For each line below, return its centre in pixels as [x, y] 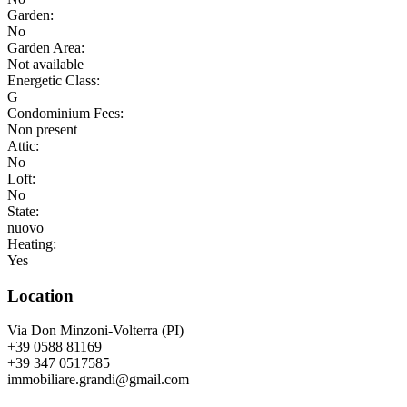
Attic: [23, 145]
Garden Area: [46, 47]
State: [23, 211]
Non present [42, 129]
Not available [45, 64]
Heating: [32, 243]
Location [40, 295]
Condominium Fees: [65, 113]
